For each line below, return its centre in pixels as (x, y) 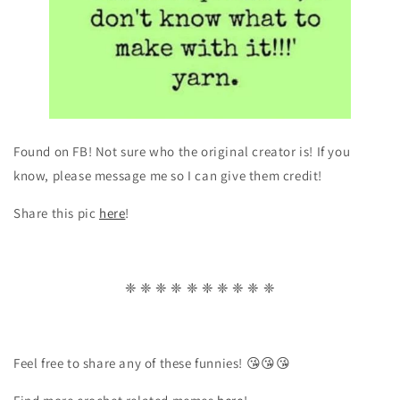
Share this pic (56, 213)
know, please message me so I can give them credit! (168, 175)
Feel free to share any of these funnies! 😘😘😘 (152, 363)
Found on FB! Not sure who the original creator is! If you (182, 151)
